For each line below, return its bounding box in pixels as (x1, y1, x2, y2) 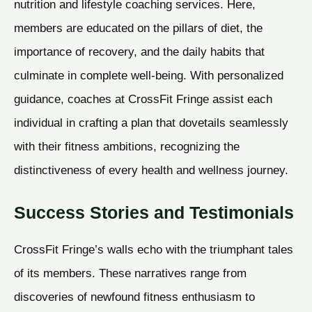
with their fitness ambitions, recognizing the (14, 139, 240, 154)
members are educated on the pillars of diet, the (14, 21, 263, 36)
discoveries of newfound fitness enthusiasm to (14, 290, 255, 304)
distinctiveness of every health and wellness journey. (14, 163, 288, 178)
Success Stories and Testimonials (14, 203, 294, 223)
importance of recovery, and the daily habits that (14, 45, 265, 59)
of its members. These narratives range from (14, 266, 247, 281)
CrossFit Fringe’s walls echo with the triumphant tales (14, 242, 293, 257)
